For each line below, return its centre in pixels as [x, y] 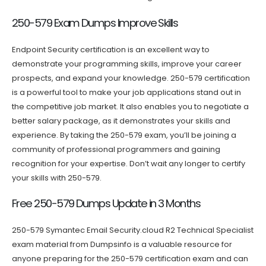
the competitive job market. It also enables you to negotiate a [130, 106]
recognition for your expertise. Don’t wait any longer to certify [129, 163]
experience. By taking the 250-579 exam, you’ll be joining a [124, 135]
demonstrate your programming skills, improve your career [127, 64]
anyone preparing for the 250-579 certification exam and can [130, 259]
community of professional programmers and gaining [116, 149]
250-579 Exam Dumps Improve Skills [95, 23]
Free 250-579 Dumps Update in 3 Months [106, 204]
